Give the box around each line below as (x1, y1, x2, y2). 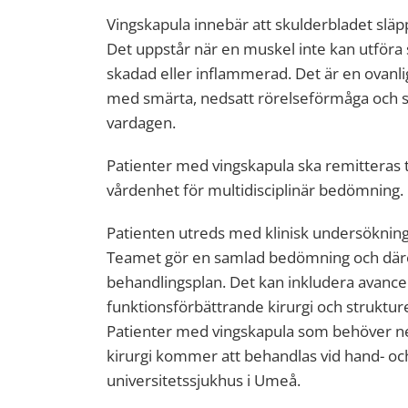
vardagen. (107, 112, 179, 133)
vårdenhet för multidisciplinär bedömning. (107, 179, 403, 200)
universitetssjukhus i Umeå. (107, 370, 301, 391)
